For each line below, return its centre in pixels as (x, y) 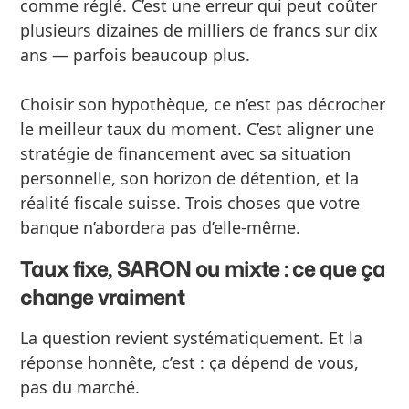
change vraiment (103, 297)
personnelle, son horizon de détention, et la (190, 178)
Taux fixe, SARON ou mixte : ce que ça (203, 268)
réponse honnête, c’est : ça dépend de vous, (190, 362)
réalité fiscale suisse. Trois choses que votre (190, 202)
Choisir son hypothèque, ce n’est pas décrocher (203, 104)
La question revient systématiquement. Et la (192, 337)
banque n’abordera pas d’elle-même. (161, 227)
